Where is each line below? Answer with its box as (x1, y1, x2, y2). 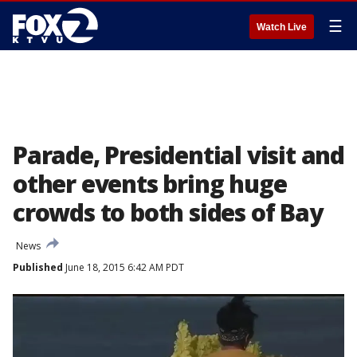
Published (13, 261, 63, 274)
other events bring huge (13, 167, 287, 200)
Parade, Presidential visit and (13, 139, 344, 171)
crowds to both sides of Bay (13, 196, 323, 229)
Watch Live (257, 22, 307, 33)
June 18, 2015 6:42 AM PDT (63, 261, 184, 274)
